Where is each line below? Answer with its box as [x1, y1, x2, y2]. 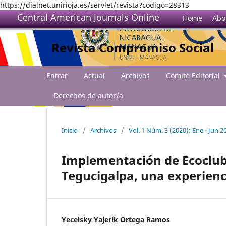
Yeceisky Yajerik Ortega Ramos [62, 214, 170, 224]
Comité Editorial [166, 70, 222, 80]
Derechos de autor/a [53, 90, 123, 100]
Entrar [46, 70, 68, 80]
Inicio [62, 125, 78, 135]
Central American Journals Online [17, 11, 159, 23]
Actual [84, 70, 105, 80]
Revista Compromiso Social [51, 39, 214, 56]
